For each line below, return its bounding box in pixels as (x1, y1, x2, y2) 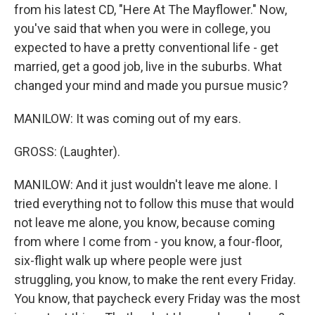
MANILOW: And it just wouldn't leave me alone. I (14, 177, 278, 192)
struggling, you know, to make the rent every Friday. (14, 272, 296, 287)
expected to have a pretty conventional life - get (14, 40, 278, 55)
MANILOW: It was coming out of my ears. (14, 111, 241, 126)
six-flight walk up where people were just (14, 253, 242, 268)
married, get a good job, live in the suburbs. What (14, 59, 282, 74)
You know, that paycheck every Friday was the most (14, 291, 300, 306)
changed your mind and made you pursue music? (14, 78, 288, 93)
